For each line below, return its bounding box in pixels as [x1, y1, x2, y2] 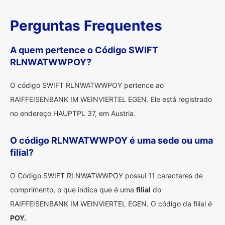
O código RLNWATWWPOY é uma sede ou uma [10, 135, 213, 146]
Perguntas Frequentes [10, 17, 162, 34]
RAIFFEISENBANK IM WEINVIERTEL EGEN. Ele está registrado [10, 95, 212, 103]
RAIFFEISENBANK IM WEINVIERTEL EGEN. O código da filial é [10, 199, 212, 208]
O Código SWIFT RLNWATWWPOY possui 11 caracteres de [10, 171, 203, 180]
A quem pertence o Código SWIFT [10, 45, 158, 55]
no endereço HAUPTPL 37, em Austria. [10, 109, 136, 118]
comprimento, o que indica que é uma [10, 185, 136, 194]
